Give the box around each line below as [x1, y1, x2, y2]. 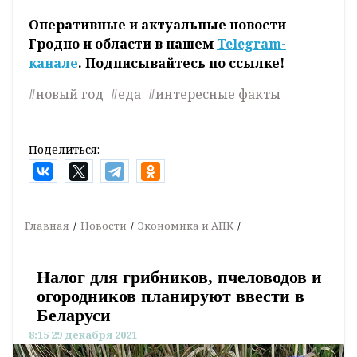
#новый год [29, 85, 104, 104]
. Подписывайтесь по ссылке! [78, 54, 284, 73]
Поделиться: [29, 142, 100, 158]
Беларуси [37, 305, 111, 326]
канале [29, 54, 78, 73]
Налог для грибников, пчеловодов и [37, 267, 322, 288]
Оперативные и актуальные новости [29, 16, 286, 34]
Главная [25, 218, 69, 233]
